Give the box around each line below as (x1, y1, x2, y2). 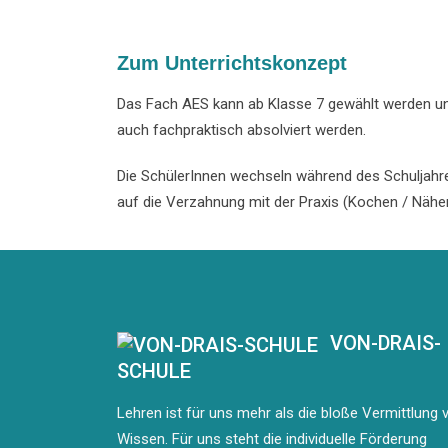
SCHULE (117, 358, 191, 383)
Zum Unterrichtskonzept (117, 52, 347, 74)
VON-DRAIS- (330, 331, 441, 355)
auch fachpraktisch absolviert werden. (117, 121, 366, 139)
